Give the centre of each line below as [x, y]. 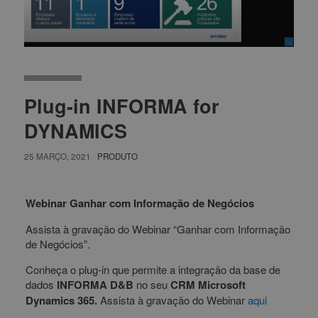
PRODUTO [117, 157]
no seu [152, 285]
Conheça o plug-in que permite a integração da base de [153, 270]
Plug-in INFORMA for [121, 106]
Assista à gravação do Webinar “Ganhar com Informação [158, 229]
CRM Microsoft [208, 285]
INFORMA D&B [95, 285]
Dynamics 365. [61, 301]
